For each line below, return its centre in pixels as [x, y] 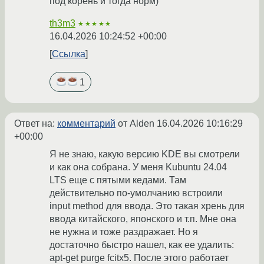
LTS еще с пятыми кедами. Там [118, 180]
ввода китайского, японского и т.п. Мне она [143, 219]
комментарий [86, 123]
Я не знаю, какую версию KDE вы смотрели [145, 154]
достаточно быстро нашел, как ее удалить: [142, 245]
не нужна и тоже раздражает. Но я [124, 232]
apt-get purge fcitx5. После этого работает [139, 258]
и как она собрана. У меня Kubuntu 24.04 [138, 167]
